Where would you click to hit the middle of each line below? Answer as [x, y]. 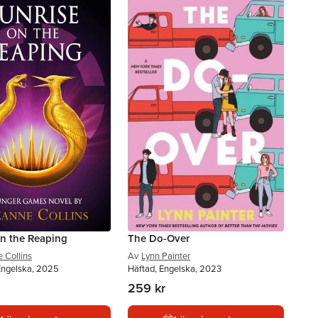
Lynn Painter [166, 256]
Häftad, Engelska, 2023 [175, 268]
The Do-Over [159, 238]
